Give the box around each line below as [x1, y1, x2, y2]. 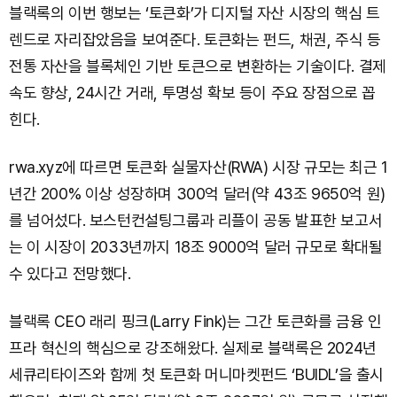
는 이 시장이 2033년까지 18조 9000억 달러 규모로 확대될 [9, 237, 383, 256]
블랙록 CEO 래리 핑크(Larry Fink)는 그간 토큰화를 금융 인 [9, 311, 382, 331]
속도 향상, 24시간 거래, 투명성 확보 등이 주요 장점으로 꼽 [9, 82, 377, 102]
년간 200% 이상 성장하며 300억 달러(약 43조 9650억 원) [9, 183, 385, 203]
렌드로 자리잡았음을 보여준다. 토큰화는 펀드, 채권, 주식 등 [9, 29, 381, 49]
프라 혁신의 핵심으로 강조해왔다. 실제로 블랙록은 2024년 [9, 338, 377, 357]
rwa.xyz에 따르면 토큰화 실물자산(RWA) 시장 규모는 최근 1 [9, 157, 388, 176]
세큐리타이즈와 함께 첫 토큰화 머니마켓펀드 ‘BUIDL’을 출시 [9, 364, 385, 384]
